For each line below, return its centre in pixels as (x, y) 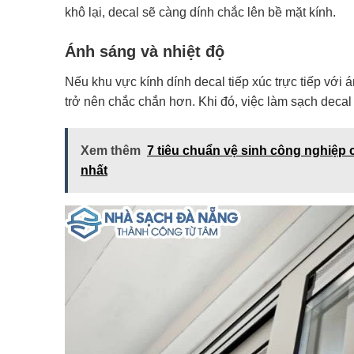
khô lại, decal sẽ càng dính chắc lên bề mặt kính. (202, 13)
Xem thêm (111, 150)
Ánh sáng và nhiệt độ (145, 52)
